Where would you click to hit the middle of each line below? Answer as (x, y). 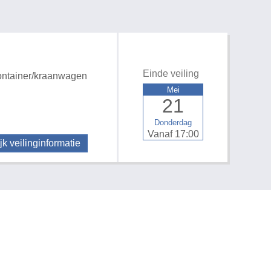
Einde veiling (171, 74)
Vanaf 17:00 (173, 134)
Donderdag (173, 123)
